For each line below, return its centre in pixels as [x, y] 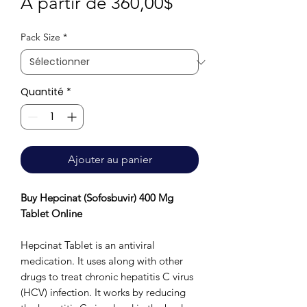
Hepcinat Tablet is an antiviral [88, 245]
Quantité [42, 92]
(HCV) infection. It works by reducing [103, 293]
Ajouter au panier [110, 160]
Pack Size [40, 37]
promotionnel [226, 25]
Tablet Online [51, 214]
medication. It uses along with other [102, 261]
